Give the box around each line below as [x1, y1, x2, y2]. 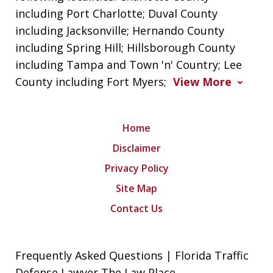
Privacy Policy [104, 161, 169, 175]
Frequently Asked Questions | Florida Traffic [15, 247, 249, 263]
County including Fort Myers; [15, 74, 170, 89]
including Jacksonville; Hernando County [15, 23, 225, 38]
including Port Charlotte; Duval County [15, 5, 218, 21]
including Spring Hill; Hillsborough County [15, 40, 236, 55]
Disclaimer [112, 141, 161, 155]
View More [173, 74, 232, 89]
